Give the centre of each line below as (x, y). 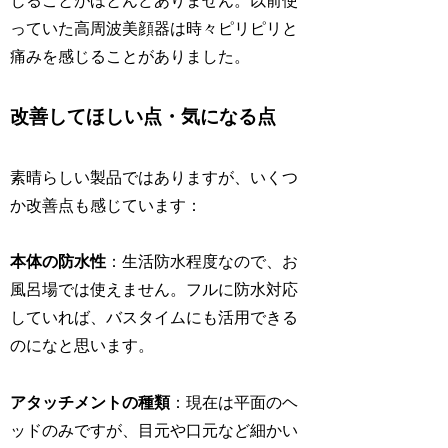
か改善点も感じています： (106, 205)
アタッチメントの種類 (90, 403)
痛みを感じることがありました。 (130, 57)
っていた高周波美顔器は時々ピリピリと (154, 29)
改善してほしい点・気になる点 (143, 117)
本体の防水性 (58, 262)
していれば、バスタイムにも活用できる (154, 318)
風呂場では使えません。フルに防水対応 (154, 290)
